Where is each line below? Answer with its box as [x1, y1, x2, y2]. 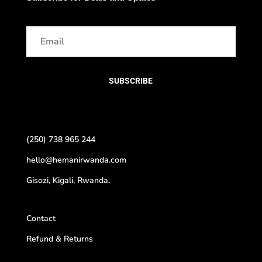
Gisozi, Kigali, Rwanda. [26, 175, 110, 187]
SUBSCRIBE [109, 76, 153, 86]
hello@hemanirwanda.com [26, 154, 126, 166]
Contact [26, 213, 56, 225]
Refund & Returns [26, 233, 93, 245]
